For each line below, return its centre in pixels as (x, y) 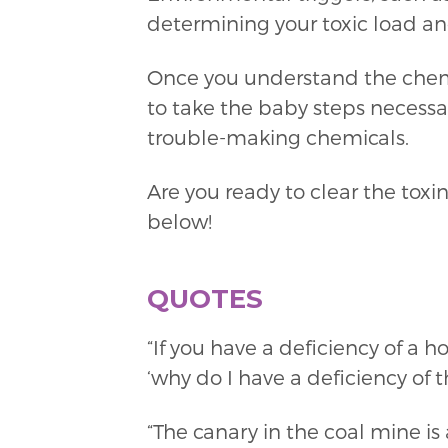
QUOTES (204, 298)
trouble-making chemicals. (277, 136)
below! (179, 220)
